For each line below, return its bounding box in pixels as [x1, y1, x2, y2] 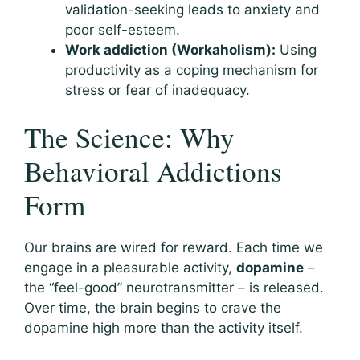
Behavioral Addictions [24, 152, 282, 190]
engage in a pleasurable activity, [24, 260, 236, 276]
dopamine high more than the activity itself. [24, 320, 303, 337]
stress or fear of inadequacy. [65, 81, 250, 98]
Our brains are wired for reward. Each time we [24, 239, 323, 256]
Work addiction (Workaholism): [65, 41, 276, 58]
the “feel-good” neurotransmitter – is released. [24, 280, 324, 297]
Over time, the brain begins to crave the [24, 300, 281, 317]
